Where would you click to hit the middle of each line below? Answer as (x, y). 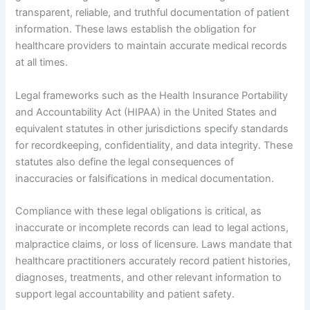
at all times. (42, 63)
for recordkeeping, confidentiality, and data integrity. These (154, 145)
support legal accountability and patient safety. (125, 294)
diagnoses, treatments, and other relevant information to (149, 278)
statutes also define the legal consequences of (125, 162)
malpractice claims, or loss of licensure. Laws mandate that (154, 245)
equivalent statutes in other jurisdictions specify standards (152, 128)
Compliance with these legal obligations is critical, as (139, 211)
